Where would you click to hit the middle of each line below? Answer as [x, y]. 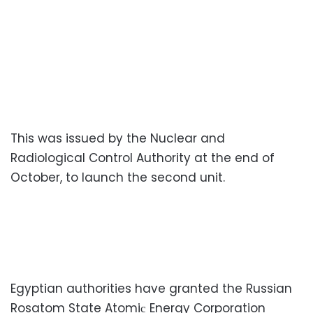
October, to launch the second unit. [118, 177]
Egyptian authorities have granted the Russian [151, 288]
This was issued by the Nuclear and [118, 138]
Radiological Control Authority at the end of [143, 158]
